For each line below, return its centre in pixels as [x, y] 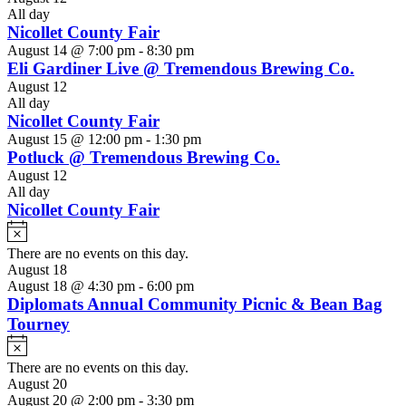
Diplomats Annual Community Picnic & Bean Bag [195, 304]
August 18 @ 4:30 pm [71, 286]
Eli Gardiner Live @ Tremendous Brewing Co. [181, 69]
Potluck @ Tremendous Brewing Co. [144, 158]
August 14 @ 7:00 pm [71, 51]
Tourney [39, 324]
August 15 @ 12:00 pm [75, 140]
